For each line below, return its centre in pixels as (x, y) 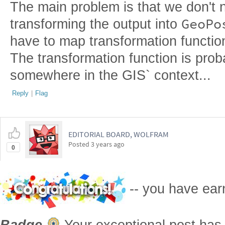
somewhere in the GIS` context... (110, 75)
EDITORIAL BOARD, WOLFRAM (119, 134)
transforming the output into (96, 24)
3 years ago (108, 144)
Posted (80, 144)
